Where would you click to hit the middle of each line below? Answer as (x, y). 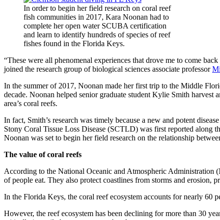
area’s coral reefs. (31, 103)
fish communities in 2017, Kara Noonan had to (96, 17)
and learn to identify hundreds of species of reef (97, 34)
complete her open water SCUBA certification (95, 26)
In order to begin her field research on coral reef (97, 8)
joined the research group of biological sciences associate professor (108, 69)
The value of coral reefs (43, 154)
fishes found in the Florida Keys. (74, 43)
